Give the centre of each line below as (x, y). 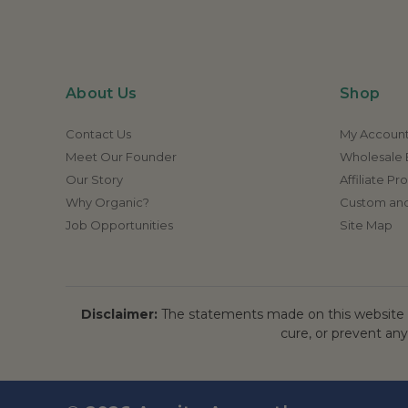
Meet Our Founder (121, 156)
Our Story (94, 179)
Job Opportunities (119, 224)
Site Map (366, 224)
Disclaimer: (119, 314)
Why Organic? (107, 202)
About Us (101, 93)
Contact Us (98, 133)
